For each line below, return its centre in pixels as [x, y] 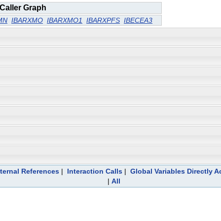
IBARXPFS [103, 20]
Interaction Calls [94, 171]
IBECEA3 [138, 20]
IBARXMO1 [65, 20]
